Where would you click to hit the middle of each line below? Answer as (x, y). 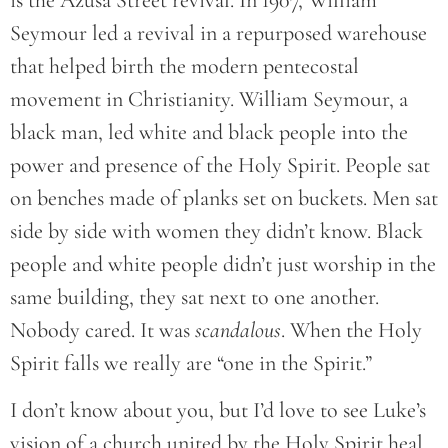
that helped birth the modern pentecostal (184, 65)
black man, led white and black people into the (209, 131)
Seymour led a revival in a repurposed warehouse (218, 32)
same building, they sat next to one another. (194, 296)
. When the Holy (351, 329)
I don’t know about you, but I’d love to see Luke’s (218, 409)
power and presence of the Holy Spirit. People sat (220, 164)
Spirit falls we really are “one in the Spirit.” (193, 362)
